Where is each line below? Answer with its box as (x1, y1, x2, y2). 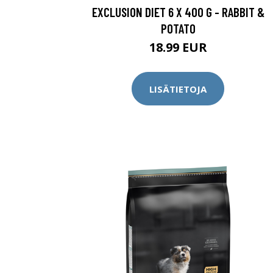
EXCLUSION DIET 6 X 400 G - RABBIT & (91, 4, 264, 19)
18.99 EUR (149, 39, 207, 55)
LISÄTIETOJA (149, 82, 207, 95)
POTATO (160, 21, 196, 36)
